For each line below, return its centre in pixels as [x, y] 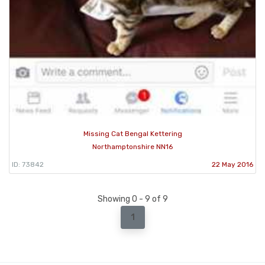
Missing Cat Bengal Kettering [132, 133]
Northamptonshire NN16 [132, 146]
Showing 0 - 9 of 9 [132, 199]
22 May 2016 [232, 164]
